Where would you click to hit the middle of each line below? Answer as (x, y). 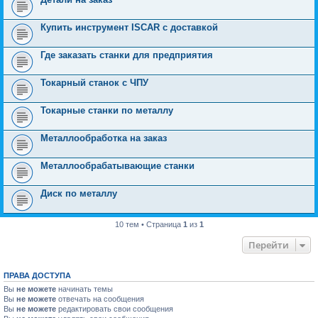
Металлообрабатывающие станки (117, 166)
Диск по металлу (79, 193)
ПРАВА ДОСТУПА (37, 275)
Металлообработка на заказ (104, 138)
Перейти (269, 245)
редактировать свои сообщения (115, 309)
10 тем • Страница (149, 224)
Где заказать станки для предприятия (127, 55)
